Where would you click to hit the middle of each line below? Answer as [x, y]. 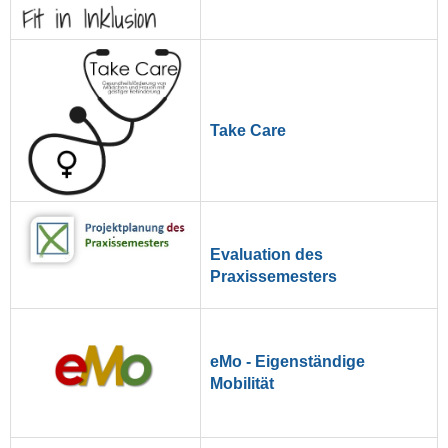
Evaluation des [267, 254]
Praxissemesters [274, 276]
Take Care [248, 130]
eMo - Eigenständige [288, 361]
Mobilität [242, 383]
